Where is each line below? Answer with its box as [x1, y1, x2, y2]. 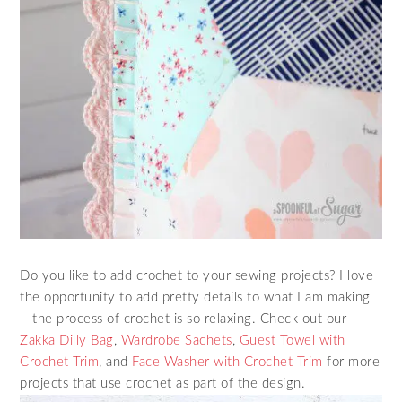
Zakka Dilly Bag [20, 334, 114, 348]
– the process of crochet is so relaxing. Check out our [20, 312, 347, 327]
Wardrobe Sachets [120, 334, 232, 348]
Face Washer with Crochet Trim [132, 355, 323, 370]
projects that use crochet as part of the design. [20, 377, 306, 391]
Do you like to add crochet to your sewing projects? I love [20, 269, 374, 284]
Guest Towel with [239, 334, 345, 348]
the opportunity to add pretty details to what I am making [20, 291, 371, 305]
